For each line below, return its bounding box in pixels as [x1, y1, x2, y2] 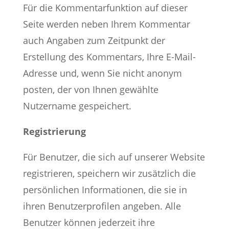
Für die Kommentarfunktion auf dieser [22, 2, 188, 14]
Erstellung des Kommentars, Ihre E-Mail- [22, 51, 196, 63]
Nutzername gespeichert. [22, 100, 131, 112]
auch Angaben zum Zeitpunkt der [22, 34, 165, 47]
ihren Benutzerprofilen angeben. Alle [22, 200, 181, 212]
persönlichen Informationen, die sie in [22, 184, 187, 196]
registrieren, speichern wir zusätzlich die [22, 167, 196, 179]
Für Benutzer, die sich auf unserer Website [22, 151, 205, 163]
